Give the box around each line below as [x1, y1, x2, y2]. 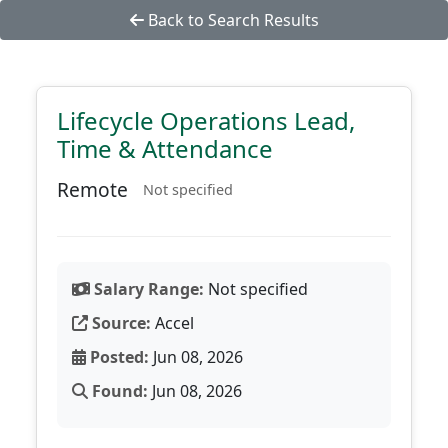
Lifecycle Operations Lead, [57, 104, 355, 137]
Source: [88, 312, 151, 334]
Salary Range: [90, 278, 204, 300]
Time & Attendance [57, 132, 273, 165]
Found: [88, 380, 148, 402]
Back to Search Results [143, 9, 319, 31]
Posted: [86, 346, 149, 368]
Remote [57, 176, 128, 203]
